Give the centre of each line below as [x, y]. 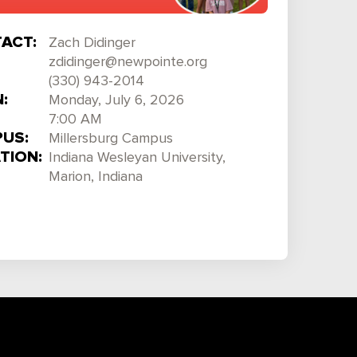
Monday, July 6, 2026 [116, 101]
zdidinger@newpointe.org [128, 63]
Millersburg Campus [111, 139]
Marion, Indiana [96, 177]
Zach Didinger [92, 43]
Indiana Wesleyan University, [137, 158]
